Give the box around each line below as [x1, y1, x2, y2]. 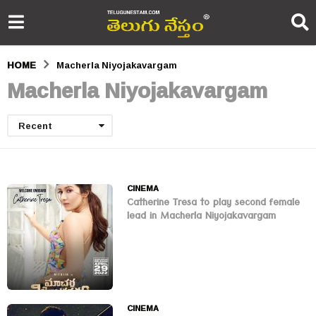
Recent [18, 117, 52, 135]
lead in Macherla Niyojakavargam [127, 207, 276, 228]
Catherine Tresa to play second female [127, 194, 300, 214]
